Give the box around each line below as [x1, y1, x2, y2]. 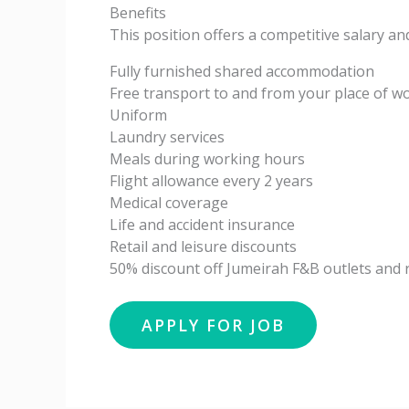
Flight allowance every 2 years [110, 171, 313, 191]
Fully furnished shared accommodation [110, 61, 374, 81]
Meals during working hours [110, 149, 305, 169]
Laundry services [110, 127, 225, 147]
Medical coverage [110, 193, 228, 213]
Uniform [110, 105, 167, 125]
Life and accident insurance [110, 215, 295, 235]
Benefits [110, 3, 166, 23]
